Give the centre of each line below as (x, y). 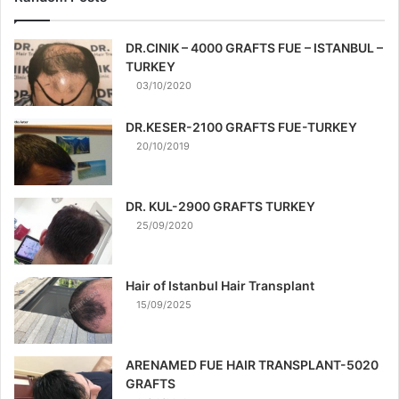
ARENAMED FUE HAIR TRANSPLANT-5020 (252, 364)
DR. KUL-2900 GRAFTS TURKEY (220, 206)
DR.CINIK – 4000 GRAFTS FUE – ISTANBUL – (254, 47)
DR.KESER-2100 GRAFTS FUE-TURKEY (241, 126)
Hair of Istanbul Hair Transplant (220, 285)
